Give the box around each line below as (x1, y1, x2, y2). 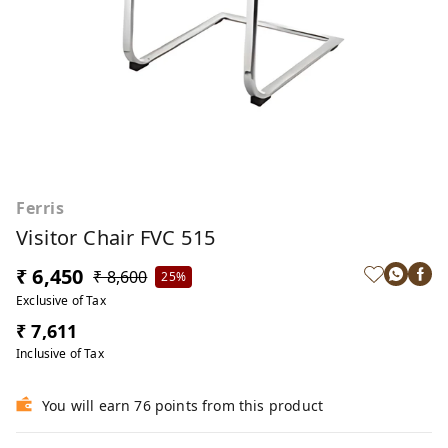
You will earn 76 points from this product (42, 396, 324, 415)
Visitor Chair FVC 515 (16, 224, 216, 251)
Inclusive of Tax (16, 345, 104, 362)
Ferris (16, 197, 65, 219)
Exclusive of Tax (16, 292, 106, 309)
